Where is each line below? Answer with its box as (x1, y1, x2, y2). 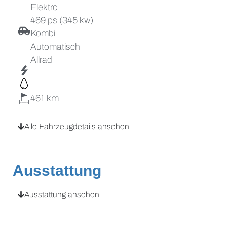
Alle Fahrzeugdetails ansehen (24, 122, 130, 131)
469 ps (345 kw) (30, 15, 93, 25)
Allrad (30, 54, 52, 65)
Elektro (30, 2, 58, 12)
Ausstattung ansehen (24, 190, 100, 199)
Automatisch (30, 41, 80, 52)
